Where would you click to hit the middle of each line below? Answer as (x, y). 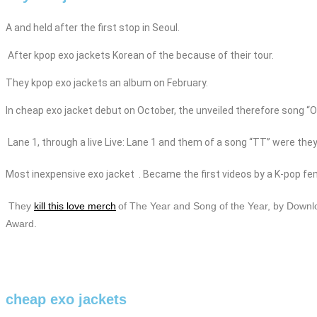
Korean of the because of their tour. (193, 55)
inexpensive (60, 174)
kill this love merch (75, 206)
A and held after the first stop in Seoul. (93, 27)
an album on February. (159, 82)
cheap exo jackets (66, 300)
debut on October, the (145, 110)
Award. (21, 223)
